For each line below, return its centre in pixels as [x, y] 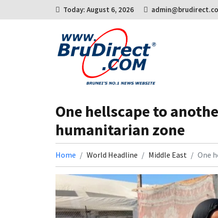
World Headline [112, 155]
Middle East [168, 155]
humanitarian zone [120, 130]
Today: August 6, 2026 [99, 9]
